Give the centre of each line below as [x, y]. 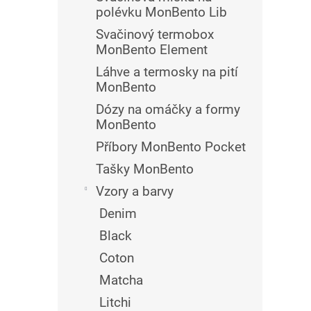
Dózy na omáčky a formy [168, 109]
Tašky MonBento [145, 169]
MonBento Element [152, 50]
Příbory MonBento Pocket [171, 147]
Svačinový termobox [155, 34]
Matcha [121, 280]
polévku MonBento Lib [161, 12]
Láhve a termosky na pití [167, 72]
